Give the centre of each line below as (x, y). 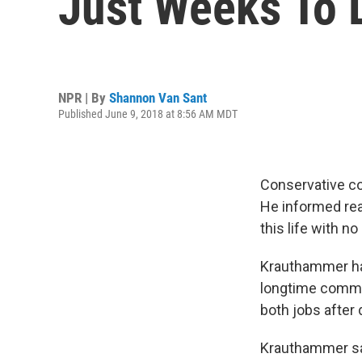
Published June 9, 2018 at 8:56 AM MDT (148, 114)
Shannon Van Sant (158, 97)
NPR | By (84, 97)
